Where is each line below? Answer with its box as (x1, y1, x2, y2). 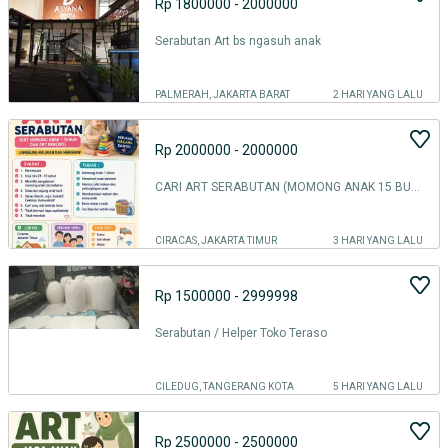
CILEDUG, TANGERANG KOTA (155, 381, 294, 392)
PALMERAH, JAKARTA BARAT (155, 89, 290, 100)
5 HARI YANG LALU (333, 381, 423, 392)
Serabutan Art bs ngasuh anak (155, 34, 321, 48)
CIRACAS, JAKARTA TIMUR (155, 235, 277, 246)
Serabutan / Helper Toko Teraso (155, 326, 327, 340)
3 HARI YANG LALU (333, 235, 423, 246)
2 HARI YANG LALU (333, 89, 423, 100)
